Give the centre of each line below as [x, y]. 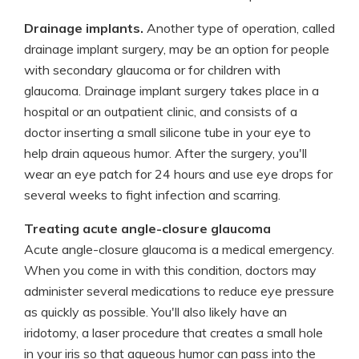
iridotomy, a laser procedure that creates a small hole [173, 333]
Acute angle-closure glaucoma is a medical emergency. [179, 249]
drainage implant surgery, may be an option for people [177, 49]
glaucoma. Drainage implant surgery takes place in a [171, 91]
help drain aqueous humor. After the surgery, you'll [165, 153]
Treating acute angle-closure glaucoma [147, 228]
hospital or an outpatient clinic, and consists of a [161, 111]
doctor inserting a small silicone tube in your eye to [167, 132]
